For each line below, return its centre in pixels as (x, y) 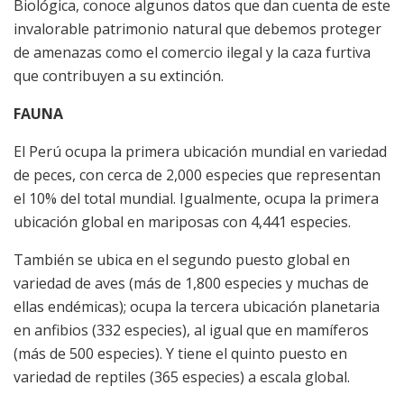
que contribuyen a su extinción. (119, 76)
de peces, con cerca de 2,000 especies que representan (197, 175)
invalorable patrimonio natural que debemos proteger (197, 29)
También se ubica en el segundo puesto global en (182, 260)
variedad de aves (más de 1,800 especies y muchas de (191, 284)
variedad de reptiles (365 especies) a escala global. (182, 377)
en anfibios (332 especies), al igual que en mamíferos (191, 331)
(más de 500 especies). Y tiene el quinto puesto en (180, 354)
